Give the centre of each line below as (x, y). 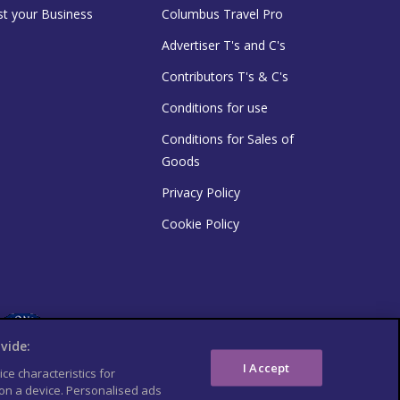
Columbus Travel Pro (222, 13)
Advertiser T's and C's (224, 45)
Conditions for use (215, 107)
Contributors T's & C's (225, 76)
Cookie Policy (200, 223)
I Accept (267, 367)
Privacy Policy (201, 192)
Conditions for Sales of (228, 138)
